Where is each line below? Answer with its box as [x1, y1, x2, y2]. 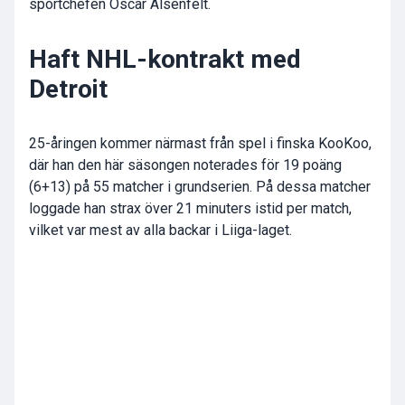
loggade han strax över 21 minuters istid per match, [29, 200, 352, 218]
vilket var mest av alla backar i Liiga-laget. [29, 221, 292, 240]
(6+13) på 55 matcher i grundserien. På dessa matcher [29, 178, 371, 196]
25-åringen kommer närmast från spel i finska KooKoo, [29, 135, 372, 153]
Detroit [29, 74, 108, 105]
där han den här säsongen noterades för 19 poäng [29, 156, 342, 174]
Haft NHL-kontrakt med [29, 44, 301, 75]
